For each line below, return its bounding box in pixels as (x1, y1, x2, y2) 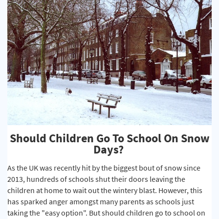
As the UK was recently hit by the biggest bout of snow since (7, 163, 200, 173)
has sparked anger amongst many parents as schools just (7, 197, 194, 207)
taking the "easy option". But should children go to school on (7, 208, 205, 218)
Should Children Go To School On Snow (9, 131, 210, 146)
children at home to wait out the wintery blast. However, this (7, 185, 202, 196)
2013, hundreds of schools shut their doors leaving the (7, 174, 185, 184)
